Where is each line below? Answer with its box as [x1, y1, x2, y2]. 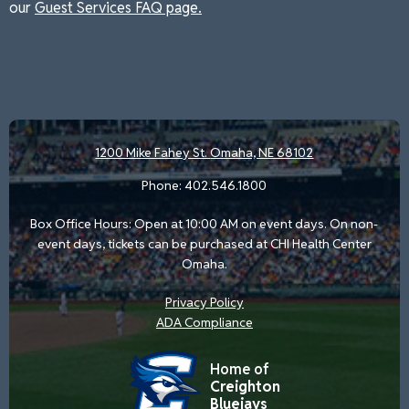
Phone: [142, 176, 185, 194]
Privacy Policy [164, 293, 244, 310]
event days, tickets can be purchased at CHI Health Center [37, 235, 372, 252]
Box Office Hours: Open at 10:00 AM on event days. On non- [30, 215, 379, 232]
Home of [210, 360, 270, 380]
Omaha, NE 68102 [210, 143, 314, 161]
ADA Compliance [155, 313, 253, 330]
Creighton [210, 377, 281, 397]
